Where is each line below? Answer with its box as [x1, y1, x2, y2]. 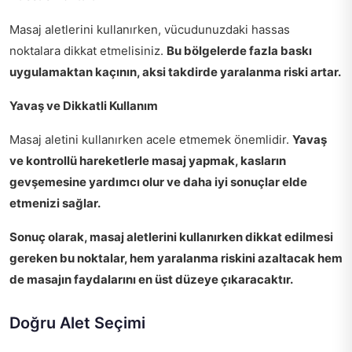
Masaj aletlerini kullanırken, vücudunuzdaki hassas [9, 21, 290, 37]
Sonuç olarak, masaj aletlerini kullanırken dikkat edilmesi [9, 229, 333, 244]
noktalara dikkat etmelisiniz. [9, 42, 167, 58]
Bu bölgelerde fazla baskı [167, 42, 312, 58]
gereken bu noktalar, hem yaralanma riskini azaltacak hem [9, 250, 343, 266]
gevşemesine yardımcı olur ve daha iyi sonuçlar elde [9, 174, 307, 189]
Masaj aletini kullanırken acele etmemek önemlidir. [9, 131, 292, 147]
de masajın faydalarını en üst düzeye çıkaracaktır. [9, 271, 293, 287]
